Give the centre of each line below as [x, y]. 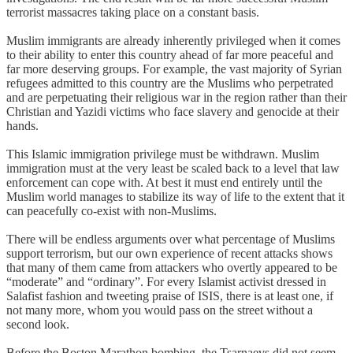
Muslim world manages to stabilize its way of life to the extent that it [175, 196]
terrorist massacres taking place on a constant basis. [133, 12]
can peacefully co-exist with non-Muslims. [111, 210]
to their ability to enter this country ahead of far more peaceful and [170, 54]
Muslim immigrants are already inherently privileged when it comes [173, 40]
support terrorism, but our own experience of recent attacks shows [169, 253]
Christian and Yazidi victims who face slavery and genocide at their [173, 111]
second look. [38, 324]
